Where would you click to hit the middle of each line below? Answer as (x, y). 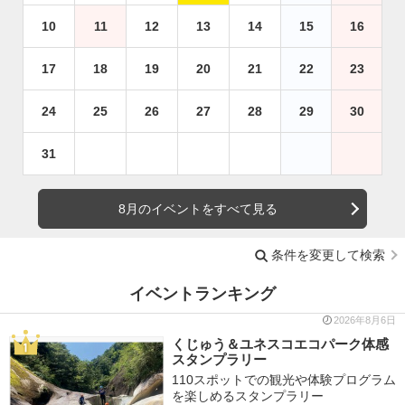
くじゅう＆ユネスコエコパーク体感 (280, 344)
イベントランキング (202, 294)
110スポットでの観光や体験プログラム (283, 380)
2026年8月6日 (365, 320)
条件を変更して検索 (328, 254)
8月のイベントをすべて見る (198, 208)
